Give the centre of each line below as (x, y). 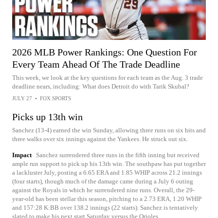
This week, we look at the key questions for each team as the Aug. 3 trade (108, 78)
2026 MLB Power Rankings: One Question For (105, 52)
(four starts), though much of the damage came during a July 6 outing (103, 182)
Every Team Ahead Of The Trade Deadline (96, 64)
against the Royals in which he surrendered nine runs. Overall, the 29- (103, 190)
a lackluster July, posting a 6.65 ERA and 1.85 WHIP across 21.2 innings (107, 173)
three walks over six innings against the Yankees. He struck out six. (100, 139)
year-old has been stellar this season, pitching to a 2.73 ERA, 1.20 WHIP (107, 199)
